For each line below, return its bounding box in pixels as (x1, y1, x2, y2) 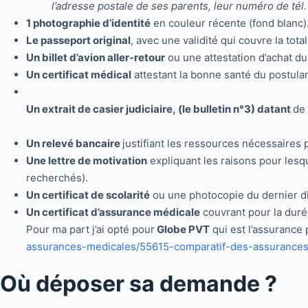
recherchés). (25, 171, 88, 184)
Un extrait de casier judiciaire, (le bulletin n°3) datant (25, 102, 293, 115)
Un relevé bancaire (25, 137, 122, 150)
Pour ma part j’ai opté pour (25, 223, 155, 236)
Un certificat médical (25, 68, 131, 81)
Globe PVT (154, 223, 210, 236)
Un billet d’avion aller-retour (25, 51, 165, 64)
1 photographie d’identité (25, 16, 151, 30)
